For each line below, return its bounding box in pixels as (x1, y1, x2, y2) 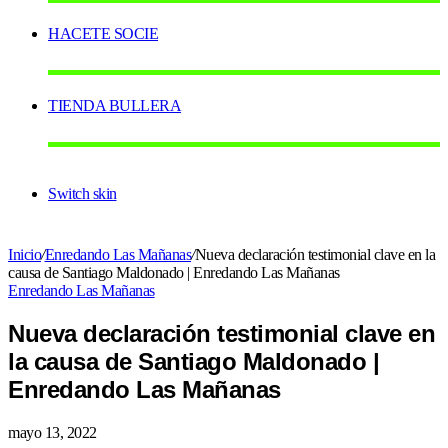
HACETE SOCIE (48, 25, 158, 43)
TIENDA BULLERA (48, 97, 181, 115)
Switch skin (48, 185, 117, 203)
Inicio (8, 246, 41, 264)
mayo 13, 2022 (8, 424, 97, 442)
